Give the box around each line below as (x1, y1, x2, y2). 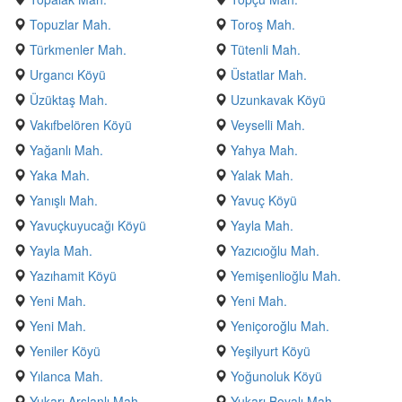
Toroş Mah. (231, 15, 295, 33)
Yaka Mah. (30, 166, 90, 184)
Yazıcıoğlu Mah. (231, 241, 319, 259)
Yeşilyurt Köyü (231, 342, 310, 360)
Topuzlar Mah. (30, 15, 111, 33)
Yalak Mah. (231, 166, 293, 184)
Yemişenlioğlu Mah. (231, 267, 341, 284)
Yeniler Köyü (30, 342, 100, 360)
